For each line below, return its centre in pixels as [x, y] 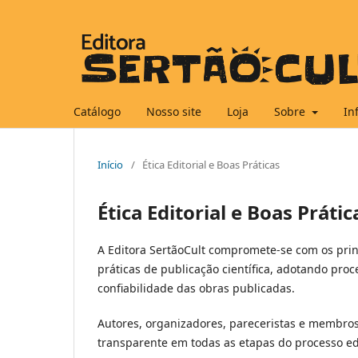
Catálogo [97, 111]
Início [110, 164]
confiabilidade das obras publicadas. [196, 288]
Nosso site [174, 111]
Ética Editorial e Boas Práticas [211, 164]
